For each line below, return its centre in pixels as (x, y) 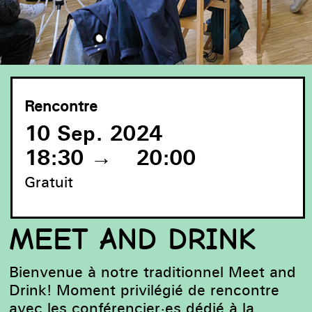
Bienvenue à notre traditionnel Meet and (153, 271)
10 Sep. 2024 (93, 133)
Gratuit (48, 182)
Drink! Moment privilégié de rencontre (145, 289)
